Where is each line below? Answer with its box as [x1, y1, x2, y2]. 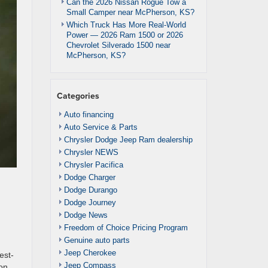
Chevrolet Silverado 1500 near [66, 41, 170, 50]
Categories [56, 90, 99, 102]
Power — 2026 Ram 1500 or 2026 [66, 31, 183, 39]
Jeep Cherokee [63, 248, 116, 257]
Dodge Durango [63, 185, 117, 194]
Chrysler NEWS [63, 148, 118, 157]
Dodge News [63, 211, 108, 220]
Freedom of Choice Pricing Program [63, 223, 188, 232]
